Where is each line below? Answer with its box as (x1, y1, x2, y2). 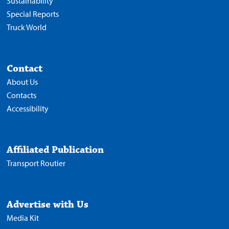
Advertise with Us (7, 198, 89, 211)
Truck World (7, 22, 47, 33)
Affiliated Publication (7, 144, 104, 156)
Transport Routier (7, 158, 66, 169)
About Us (7, 77, 38, 87)
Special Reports (7, 9, 59, 19)
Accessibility (7, 103, 49, 114)
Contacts (7, 90, 37, 101)
